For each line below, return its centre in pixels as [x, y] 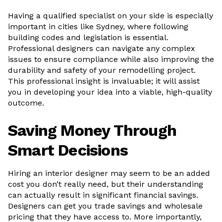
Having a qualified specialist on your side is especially [111, 16]
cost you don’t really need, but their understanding [106, 184]
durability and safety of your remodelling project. [102, 70]
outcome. [26, 103]
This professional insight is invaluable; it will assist [104, 81]
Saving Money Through [92, 130]
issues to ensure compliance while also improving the [111, 59]
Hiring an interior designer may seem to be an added [109, 173]
